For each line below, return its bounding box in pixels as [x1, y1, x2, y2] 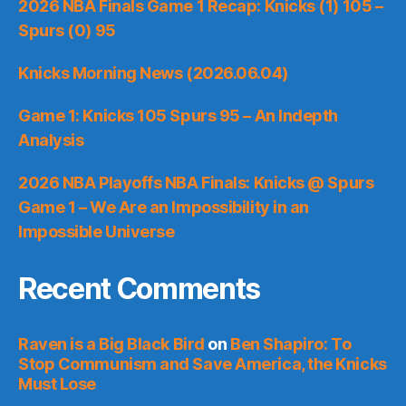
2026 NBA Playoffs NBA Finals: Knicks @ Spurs [18, 172, 374, 192]
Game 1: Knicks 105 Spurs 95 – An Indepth [18, 105, 338, 125]
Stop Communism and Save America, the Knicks [18, 353, 387, 373]
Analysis [18, 130, 84, 150]
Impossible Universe [18, 221, 175, 241]
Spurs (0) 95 [18, 20, 116, 40]
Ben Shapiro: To [229, 333, 352, 353]
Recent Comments [18, 270, 261, 306]
